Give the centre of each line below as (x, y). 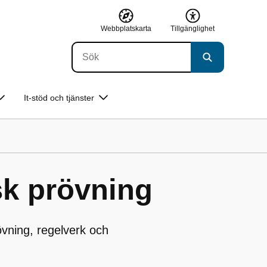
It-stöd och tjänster (59, 98)
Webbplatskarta (126, 28)
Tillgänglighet (193, 28)
